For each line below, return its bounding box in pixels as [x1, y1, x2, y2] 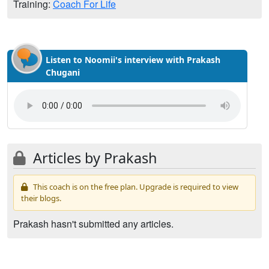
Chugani [46, 67, 80, 78]
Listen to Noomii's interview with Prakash [46, 54, 220, 65]
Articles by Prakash [29, 148, 157, 168]
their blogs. [21, 193, 61, 204]
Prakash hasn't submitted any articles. [13, 217, 174, 231]
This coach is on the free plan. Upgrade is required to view [31, 181, 238, 192]
